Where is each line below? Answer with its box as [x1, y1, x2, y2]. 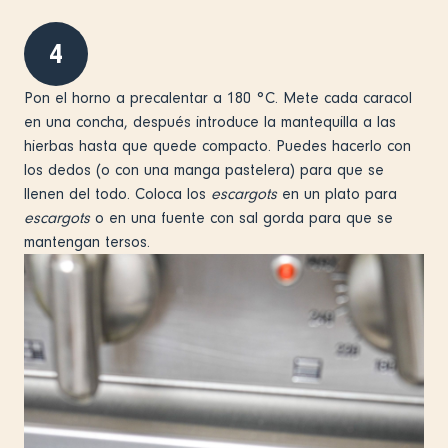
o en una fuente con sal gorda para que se [90, 208, 393, 227]
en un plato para [277, 184, 397, 203]
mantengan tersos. [24, 232, 150, 251]
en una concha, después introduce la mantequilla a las [24, 112, 396, 131]
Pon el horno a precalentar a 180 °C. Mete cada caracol [24, 88, 412, 107]
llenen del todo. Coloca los [24, 184, 206, 203]
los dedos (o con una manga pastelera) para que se [24, 160, 384, 179]
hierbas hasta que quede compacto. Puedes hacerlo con [24, 136, 411, 155]
